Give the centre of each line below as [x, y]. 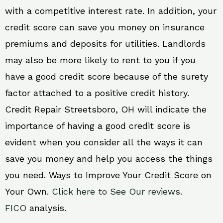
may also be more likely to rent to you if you [100, 60]
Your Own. [28, 192]
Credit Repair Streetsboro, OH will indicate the [106, 110]
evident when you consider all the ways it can [104, 142]
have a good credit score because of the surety [107, 77]
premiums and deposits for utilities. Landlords [105, 44]
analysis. [46, 208]
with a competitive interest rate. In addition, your [111, 11]
